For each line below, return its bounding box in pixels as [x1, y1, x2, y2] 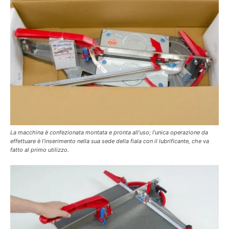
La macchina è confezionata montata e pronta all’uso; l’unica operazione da [10, 129, 208, 136]
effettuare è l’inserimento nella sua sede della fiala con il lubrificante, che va [10, 138, 209, 145]
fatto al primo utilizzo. [10, 146, 69, 153]
